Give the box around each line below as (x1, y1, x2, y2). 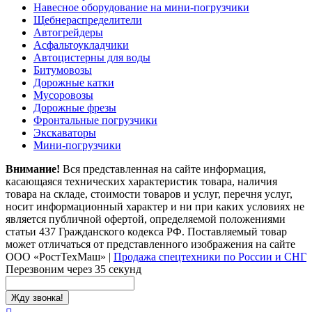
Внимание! (6, 163, 60, 175)
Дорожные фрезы (33, 102, 116, 114)
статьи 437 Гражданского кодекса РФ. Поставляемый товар (6, 226, 287, 238)
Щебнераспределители (33, 14, 142, 26)
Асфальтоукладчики (33, 39, 129, 52)
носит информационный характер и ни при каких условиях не (6, 201, 304, 213)
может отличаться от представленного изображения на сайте (6, 238, 295, 251)
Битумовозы (33, 64, 92, 77)
